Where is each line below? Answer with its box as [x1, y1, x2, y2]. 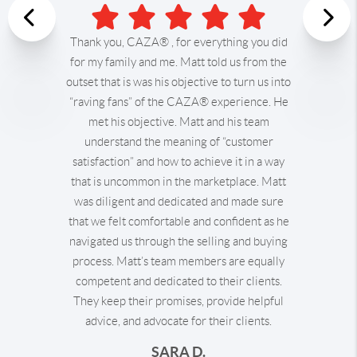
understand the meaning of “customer [83, 135, 273, 148]
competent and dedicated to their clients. [74, 274, 281, 288]
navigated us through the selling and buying [69, 234, 288, 248]
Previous [52, 8, 113, 26]
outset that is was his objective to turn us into [65, 75, 291, 88]
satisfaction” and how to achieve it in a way [72, 155, 284, 168]
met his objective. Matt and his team [87, 115, 269, 128]
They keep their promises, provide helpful [73, 294, 284, 308]
